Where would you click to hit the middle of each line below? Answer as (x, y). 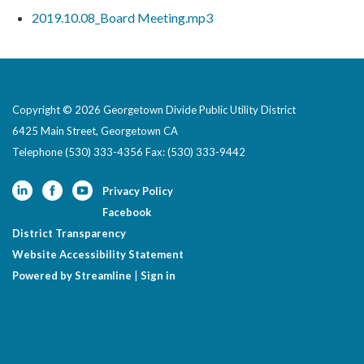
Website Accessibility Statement (98, 255)
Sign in (158, 276)
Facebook (127, 212)
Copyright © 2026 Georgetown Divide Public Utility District (154, 110)
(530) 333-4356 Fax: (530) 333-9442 (155, 152)
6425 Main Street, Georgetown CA (95, 131)
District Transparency (69, 234)
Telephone (37, 152)
